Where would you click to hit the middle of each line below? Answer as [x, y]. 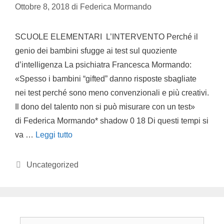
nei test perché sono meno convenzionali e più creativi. [112, 92]
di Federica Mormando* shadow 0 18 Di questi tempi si [112, 120]
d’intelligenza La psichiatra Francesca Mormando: [103, 64]
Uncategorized [52, 164]
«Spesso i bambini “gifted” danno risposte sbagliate [106, 78]
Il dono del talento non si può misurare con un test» [105, 106]
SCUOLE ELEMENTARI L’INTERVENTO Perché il [106, 36]
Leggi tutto [54, 134]
